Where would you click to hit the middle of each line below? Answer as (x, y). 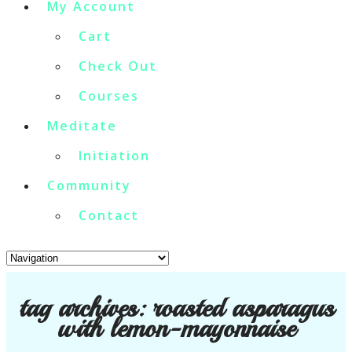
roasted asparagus (243, 308)
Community (89, 186)
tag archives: (85, 308)
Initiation (114, 156)
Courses (109, 96)
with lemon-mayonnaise (176, 328)
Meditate (82, 126)
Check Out (118, 66)
